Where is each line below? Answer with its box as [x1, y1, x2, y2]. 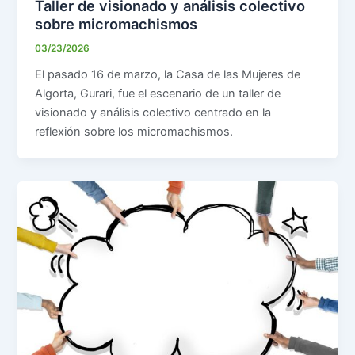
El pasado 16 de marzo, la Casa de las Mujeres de [35, 67, 301, 82]
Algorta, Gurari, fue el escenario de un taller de [35, 86, 281, 101]
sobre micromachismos [35, 15, 198, 33]
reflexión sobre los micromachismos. [35, 124, 234, 139]
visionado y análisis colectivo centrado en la [35, 105, 272, 120]
